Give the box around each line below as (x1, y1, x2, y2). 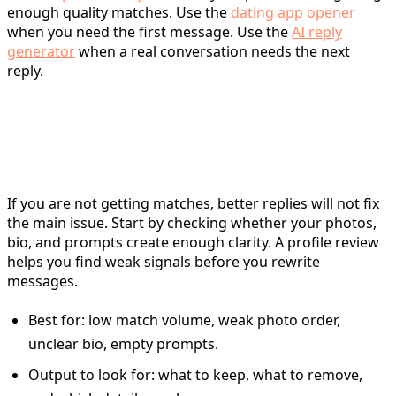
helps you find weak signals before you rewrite (7, 251, 320, 271)
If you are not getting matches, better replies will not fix (7, 193, 379, 213)
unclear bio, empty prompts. (28, 333, 218, 354)
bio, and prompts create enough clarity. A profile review (7, 232, 379, 252)
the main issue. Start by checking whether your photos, (7, 212, 377, 232)
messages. (7, 270, 78, 291)
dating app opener (231, 2, 355, 22)
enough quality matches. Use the (7, 2, 231, 22)
